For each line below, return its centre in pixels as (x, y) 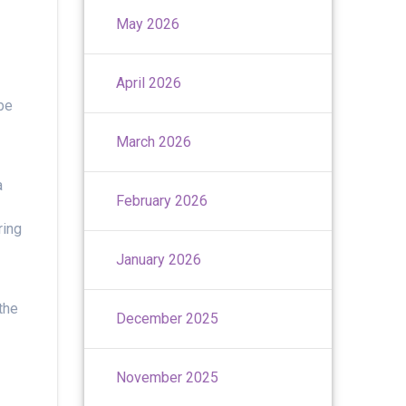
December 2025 (168, 318)
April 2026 (149, 82)
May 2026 (148, 24)
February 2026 (162, 200)
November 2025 (168, 377)
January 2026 (159, 259)
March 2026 (154, 141)
